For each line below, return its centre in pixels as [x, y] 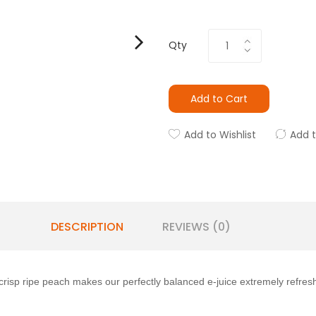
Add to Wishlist [220, 135]
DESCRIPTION [87, 227]
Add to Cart [219, 99]
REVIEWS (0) [196, 227]
